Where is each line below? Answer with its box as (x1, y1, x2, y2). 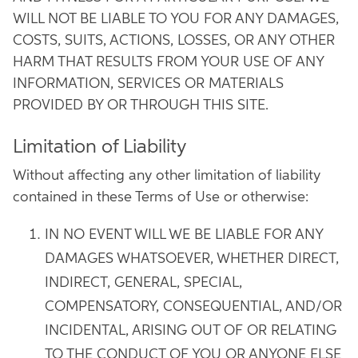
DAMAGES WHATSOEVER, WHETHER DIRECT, (45, 252, 339, 266)
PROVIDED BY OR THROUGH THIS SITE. (13, 98, 268, 113)
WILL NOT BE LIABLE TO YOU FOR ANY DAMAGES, (13, 12, 339, 26)
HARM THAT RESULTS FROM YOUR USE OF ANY (13, 55, 324, 70)
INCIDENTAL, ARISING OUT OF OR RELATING (45, 324, 336, 338)
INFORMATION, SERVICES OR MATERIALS (13, 77, 284, 91)
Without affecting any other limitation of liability (13, 169, 320, 183)
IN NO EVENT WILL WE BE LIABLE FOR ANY (45, 228, 323, 242)
